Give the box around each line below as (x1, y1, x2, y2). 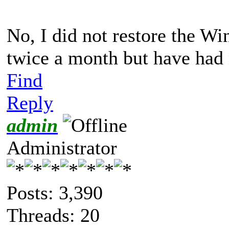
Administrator (7, 136, 117, 158)
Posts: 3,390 (7, 181, 103, 203)
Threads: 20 (7, 204, 100, 226)
